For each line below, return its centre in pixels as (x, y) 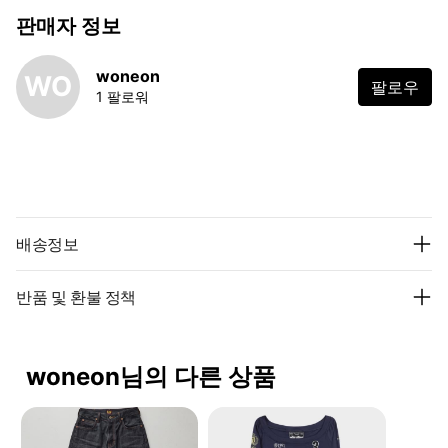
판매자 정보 (68, 25)
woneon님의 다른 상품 (151, 376)
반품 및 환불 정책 (76, 296)
